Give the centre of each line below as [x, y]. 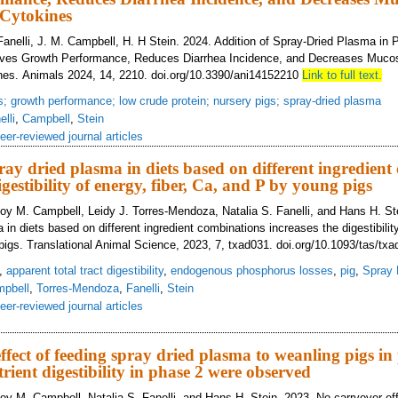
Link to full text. [342, 75]
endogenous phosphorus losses [252, 271]
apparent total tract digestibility [85, 271]
